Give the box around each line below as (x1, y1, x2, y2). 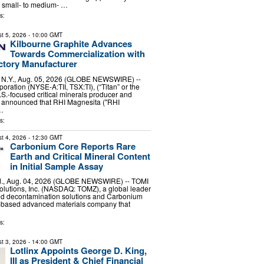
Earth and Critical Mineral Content (9, 149, 150, 163)
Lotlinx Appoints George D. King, (9, 244, 147, 258)
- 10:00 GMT (26, 31, 62, 39)
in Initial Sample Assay (9, 159, 103, 173)
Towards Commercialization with (9, 47, 145, 61)
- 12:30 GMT (26, 133, 62, 141)
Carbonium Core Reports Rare (9, 139, 136, 153)
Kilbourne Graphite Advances (9, 37, 132, 51)
